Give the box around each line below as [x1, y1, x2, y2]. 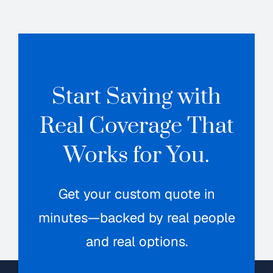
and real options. [85, 233, 188, 250]
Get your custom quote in [58, 185, 215, 203]
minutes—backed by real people [38, 209, 235, 227]
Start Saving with [52, 83, 221, 112]
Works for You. [63, 141, 210, 170]
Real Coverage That [39, 112, 234, 141]
